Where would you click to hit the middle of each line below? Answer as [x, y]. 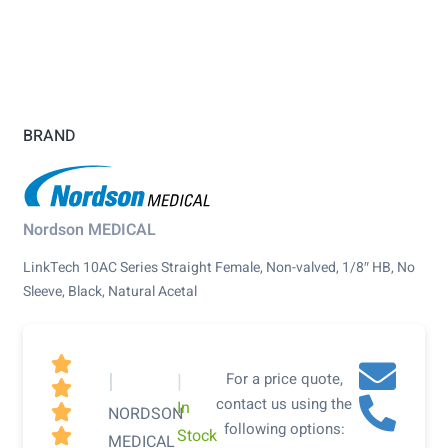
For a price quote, [284, 379]
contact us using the [284, 404]
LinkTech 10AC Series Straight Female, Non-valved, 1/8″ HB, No [219, 268]
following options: [284, 429]
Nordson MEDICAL [89, 230]
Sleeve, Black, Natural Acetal [110, 292]
